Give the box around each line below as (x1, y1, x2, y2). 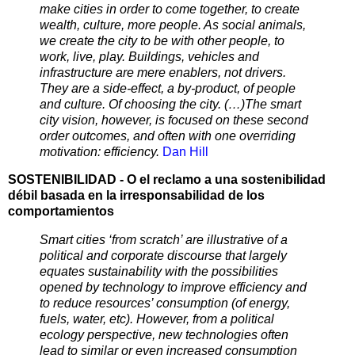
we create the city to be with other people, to (40, 33, 284, 48)
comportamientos (8, 204, 114, 219)
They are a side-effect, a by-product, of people (40, 81, 296, 95)
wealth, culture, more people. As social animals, (40, 17, 306, 32)
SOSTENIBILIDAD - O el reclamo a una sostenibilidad (8, 173, 326, 187)
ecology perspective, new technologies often (40, 328, 288, 342)
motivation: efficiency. (40, 144, 159, 158)
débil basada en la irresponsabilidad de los (8, 189, 265, 203)
